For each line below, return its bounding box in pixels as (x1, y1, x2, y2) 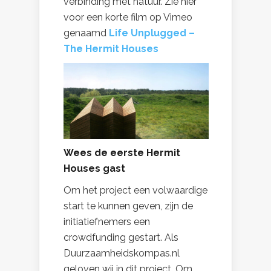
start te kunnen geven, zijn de (64, 200, 193, 212)
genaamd (64, 27, 106, 39)
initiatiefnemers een (64, 215, 150, 227)
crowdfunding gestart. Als (64, 231, 178, 243)
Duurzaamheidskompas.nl (64, 247, 180, 259)
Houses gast (64, 162, 125, 174)
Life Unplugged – (109, 27, 195, 39)
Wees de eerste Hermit (64, 146, 180, 158)
